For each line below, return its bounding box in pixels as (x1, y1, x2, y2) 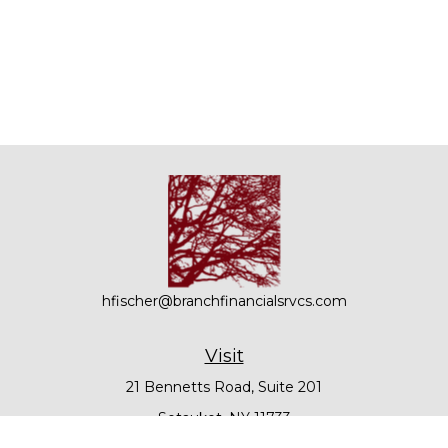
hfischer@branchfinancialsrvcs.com (101, 292, 347, 310)
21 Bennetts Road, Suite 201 (126, 378, 322, 396)
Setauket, (157, 409, 225, 427)
